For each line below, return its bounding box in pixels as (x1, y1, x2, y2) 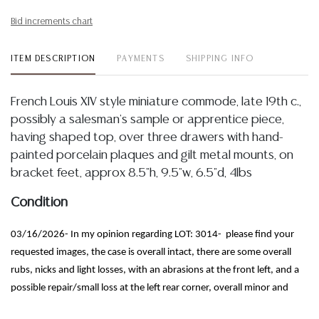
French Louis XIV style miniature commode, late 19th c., (11, 96, 301, 108)
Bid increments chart (11, 18, 93, 26)
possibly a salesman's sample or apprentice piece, (11, 114, 284, 125)
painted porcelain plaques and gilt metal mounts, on (11, 150, 293, 161)
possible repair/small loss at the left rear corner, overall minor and (11, 283, 288, 293)
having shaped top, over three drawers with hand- (11, 132, 283, 143)
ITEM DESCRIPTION (11, 55, 96, 63)
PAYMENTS (117, 55, 164, 63)
